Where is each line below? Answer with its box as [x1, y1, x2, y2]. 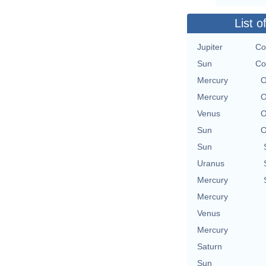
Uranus [197, 159, 224, 169]
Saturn [197, 242, 222, 252]
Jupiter [197, 42, 223, 52]
